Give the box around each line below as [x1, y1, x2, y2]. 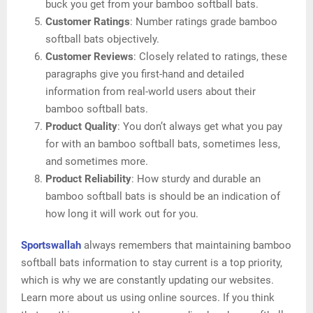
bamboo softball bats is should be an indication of [45, 190, 280, 203]
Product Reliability [45, 173, 131, 186]
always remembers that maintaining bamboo [81, 239, 291, 252]
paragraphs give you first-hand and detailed [45, 68, 244, 81]
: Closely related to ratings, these [133, 50, 287, 64]
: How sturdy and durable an [131, 173, 261, 186]
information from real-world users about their [45, 85, 256, 99]
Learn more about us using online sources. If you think [21, 291, 275, 305]
